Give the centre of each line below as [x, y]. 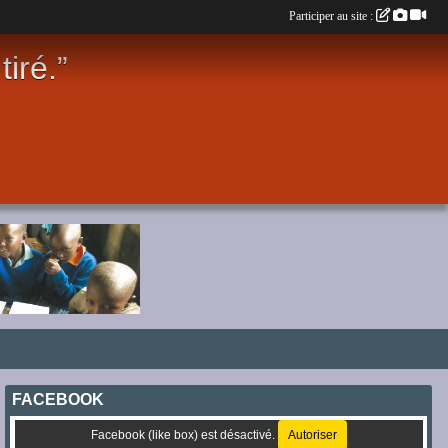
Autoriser [312, 435]
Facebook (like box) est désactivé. [184, 435]
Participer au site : [332, 16]
